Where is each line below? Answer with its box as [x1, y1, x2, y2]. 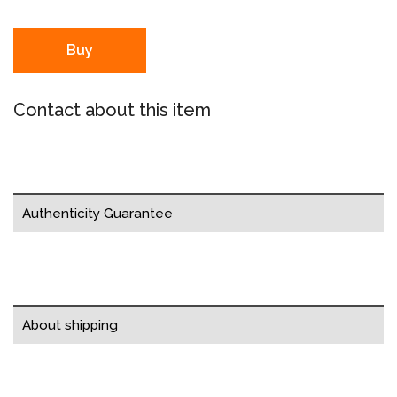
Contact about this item [13, 98, 211, 121]
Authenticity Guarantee [22, 205, 173, 222]
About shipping [22, 316, 118, 333]
